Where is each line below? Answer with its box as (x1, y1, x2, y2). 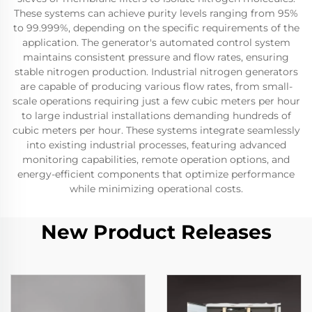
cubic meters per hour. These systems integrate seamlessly (12, 124, 300, 136)
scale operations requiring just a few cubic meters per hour (12, 95, 300, 107)
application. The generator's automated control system (22, 36, 290, 49)
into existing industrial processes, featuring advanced (26, 139, 286, 151)
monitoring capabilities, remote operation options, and (22, 153, 290, 166)
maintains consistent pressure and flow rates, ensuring (23, 51, 289, 63)
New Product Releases (40, 220, 272, 244)
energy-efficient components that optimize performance (17, 168, 295, 180)
